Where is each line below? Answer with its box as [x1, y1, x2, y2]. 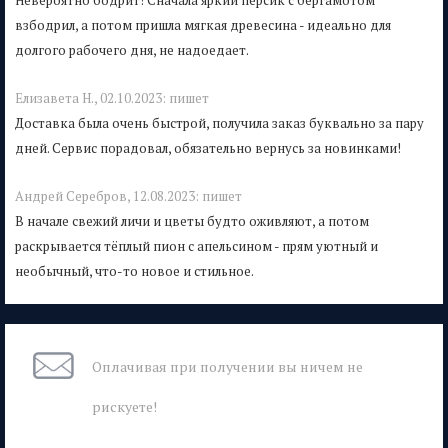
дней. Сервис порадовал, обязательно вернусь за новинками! [15, 138, 401, 157]
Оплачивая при [92, 356, 200, 376]
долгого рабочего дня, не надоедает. [15, 40, 249, 59]
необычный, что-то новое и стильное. [15, 261, 254, 280]
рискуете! [92, 396, 157, 416]
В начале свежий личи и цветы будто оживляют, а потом [15, 211, 369, 230]
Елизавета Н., [15, 88, 100, 107]
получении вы [200, 356, 300, 376]
